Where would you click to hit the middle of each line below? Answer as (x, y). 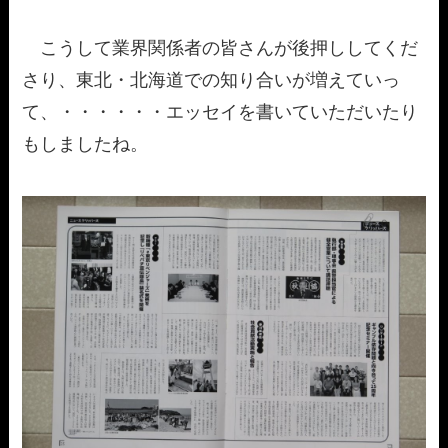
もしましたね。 (85, 144)
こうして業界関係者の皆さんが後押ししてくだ (220, 48)
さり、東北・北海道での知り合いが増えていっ (211, 80)
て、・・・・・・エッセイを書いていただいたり (220, 112)
